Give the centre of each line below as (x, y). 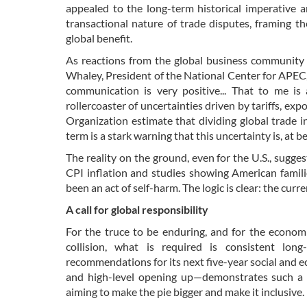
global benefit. (99, 38)
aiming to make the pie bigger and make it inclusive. (185, 292)
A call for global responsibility (137, 210)
